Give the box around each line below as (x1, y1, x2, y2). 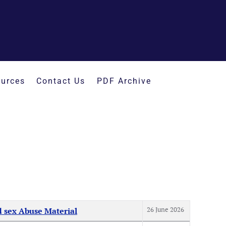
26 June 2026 (147, 205, 184, 214)
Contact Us (36, 76, 86, 86)
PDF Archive (96, 76, 151, 86)
